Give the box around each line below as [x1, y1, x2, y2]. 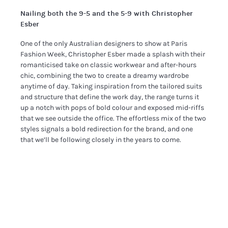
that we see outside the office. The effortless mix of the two [20, 114, 207, 123]
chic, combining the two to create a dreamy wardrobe [20, 71, 189, 80]
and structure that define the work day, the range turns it [20, 93, 199, 101]
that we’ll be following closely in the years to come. [20, 135, 182, 144]
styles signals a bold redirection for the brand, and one [20, 125, 193, 133]
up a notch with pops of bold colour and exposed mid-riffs [20, 103, 205, 112]
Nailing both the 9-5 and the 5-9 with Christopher [20, 9, 193, 18]
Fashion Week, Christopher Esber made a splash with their [20, 50, 206, 59]
